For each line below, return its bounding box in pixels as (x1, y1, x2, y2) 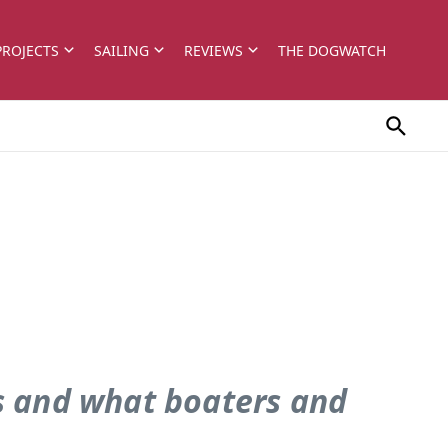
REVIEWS (184, 40, 243, 60)
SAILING (94, 40, 149, 60)
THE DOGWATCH (278, 40, 386, 60)
